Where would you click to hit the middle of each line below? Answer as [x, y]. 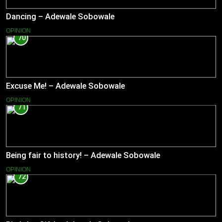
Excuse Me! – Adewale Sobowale [65, 86]
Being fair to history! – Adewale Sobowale [83, 155]
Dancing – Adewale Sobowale [60, 17]
